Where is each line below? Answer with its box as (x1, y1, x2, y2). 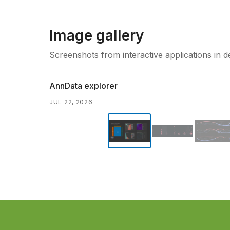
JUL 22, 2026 (49, 98, 93, 106)
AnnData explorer (49, 80, 118, 91)
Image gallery (49, 27, 144, 45)
